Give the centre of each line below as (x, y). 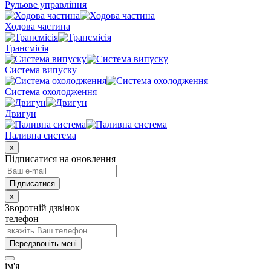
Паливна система (41, 135)
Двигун (21, 114)
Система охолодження (51, 92)
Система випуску (41, 70)
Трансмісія (27, 48)
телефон (22, 219)
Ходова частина (38, 27)
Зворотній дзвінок (42, 208)
